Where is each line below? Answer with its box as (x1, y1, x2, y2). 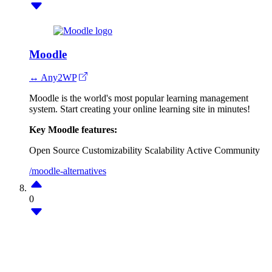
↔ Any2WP (29, 72, 76, 83)
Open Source (29, 145, 80, 156)
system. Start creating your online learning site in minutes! (29, 104, 250, 115)
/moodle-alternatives (29, 166, 106, 177)
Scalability (144, 145, 185, 156)
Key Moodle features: (29, 124, 117, 135)
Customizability (82, 145, 142, 156)
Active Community (186, 145, 260, 156)
